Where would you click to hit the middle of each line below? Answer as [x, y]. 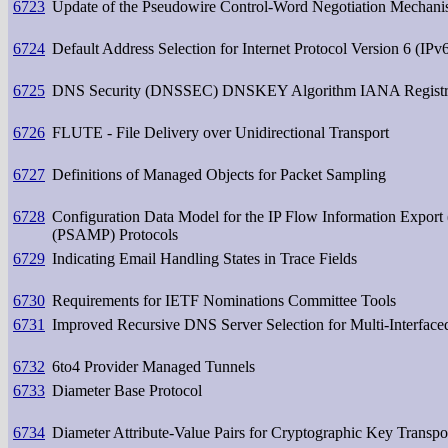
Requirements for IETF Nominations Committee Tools [224, 300]
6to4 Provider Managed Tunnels [153, 366]
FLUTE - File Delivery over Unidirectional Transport [220, 132]
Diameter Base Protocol [127, 390]
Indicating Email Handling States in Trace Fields [204, 258]
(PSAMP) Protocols [115, 234]
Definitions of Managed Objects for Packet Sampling [219, 174]
